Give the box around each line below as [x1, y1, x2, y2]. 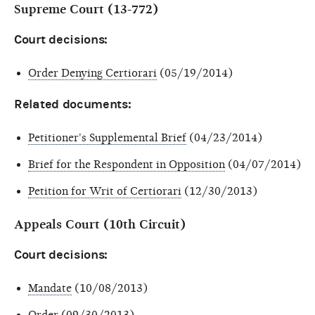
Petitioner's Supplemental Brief [28, 131, 186, 144]
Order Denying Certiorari [28, 66, 157, 79]
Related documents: [14, 96, 131, 112]
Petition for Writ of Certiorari [28, 184, 181, 198]
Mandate [28, 281, 72, 295]
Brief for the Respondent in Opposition [28, 157, 225, 171]
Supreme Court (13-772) [14, 1, 158, 17]
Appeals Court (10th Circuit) [14, 217, 186, 232]
